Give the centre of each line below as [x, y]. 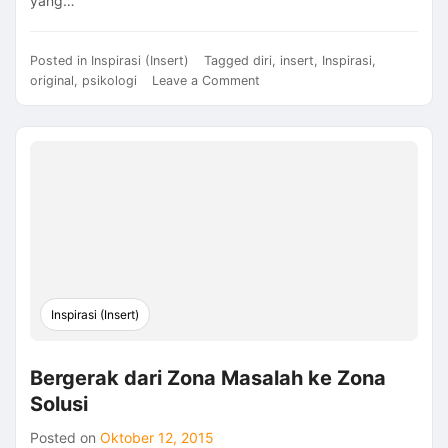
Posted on [65, 437]
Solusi [59, 403]
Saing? [278, 159]
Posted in [60, 60]
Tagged [228, 60]
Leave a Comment [206, 80]
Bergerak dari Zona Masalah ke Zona [208, 377]
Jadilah [280, 179]
